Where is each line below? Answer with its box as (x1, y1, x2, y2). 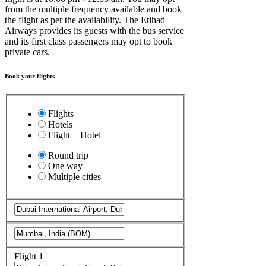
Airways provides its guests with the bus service (5, 26, 184, 36)
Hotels (48, 119, 72, 129)
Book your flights (5, 72, 55, 80)
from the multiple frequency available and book (5, 4, 182, 14)
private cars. (5, 47, 50, 57)
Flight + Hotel (48, 129, 101, 140)
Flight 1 (14, 251, 43, 262)
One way (48, 160, 83, 171)
